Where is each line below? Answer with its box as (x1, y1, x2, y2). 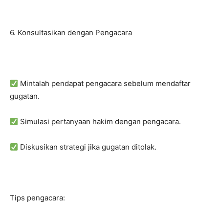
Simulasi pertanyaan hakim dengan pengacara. (18, 117, 181, 126)
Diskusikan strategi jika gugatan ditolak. (18, 142, 157, 152)
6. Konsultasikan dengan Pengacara (10, 28, 132, 37)
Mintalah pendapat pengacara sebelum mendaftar (18, 79, 191, 88)
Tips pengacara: (10, 193, 65, 202)
